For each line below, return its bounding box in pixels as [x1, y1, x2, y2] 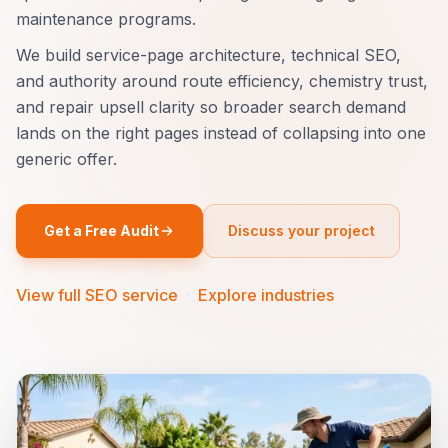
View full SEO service [16, 285, 178, 305]
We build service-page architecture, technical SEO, [16, 45, 401, 65]
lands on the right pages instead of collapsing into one [16, 123, 426, 143]
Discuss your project [228, 222, 375, 239]
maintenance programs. [16, 9, 196, 29]
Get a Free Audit [44, 222, 159, 239]
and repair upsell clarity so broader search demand [16, 97, 406, 117]
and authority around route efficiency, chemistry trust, [16, 71, 428, 91]
